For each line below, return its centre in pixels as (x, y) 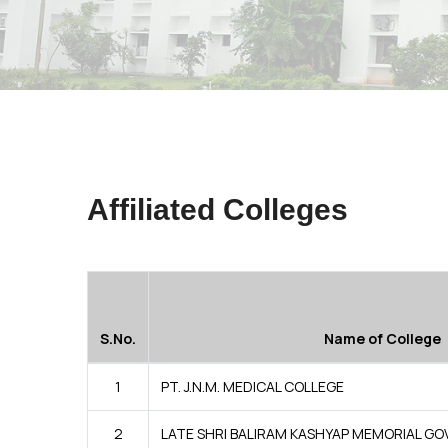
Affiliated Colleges (217, 209)
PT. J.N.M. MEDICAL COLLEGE (252, 386)
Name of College (382, 338)
